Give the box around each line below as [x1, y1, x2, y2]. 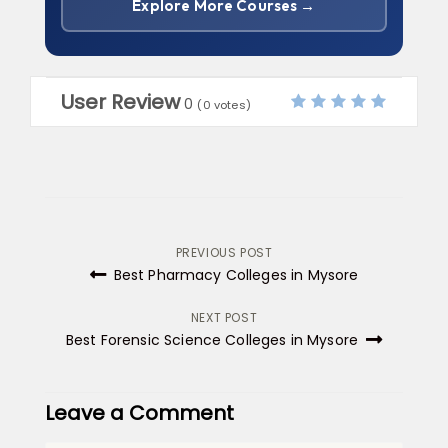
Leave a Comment [45, 399, 234, 427]
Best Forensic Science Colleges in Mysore [65, 330, 363, 350]
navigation [44, 284, 213, 329]
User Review [61, 88, 180, 116]
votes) [210, 97, 251, 113]
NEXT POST [190, 309, 258, 326]
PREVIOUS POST [175, 244, 273, 261]
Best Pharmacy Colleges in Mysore [109, 265, 359, 285]
